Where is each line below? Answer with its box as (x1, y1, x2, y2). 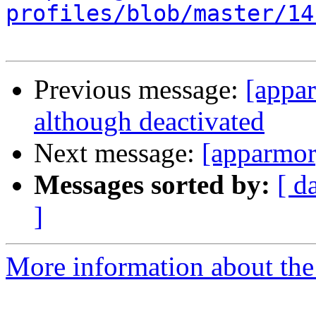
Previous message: (34, 74, 245, 105)
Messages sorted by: (34, 169, 270, 200)
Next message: (34, 138, 202, 169)
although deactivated (34, 106, 265, 137)
